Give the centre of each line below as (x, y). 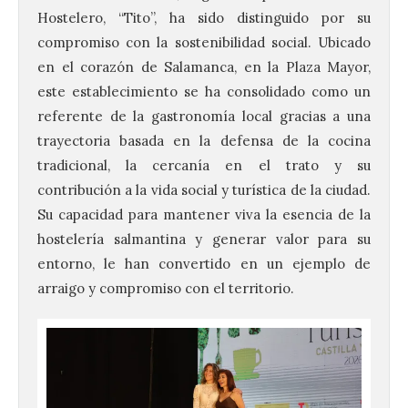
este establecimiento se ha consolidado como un (204, 91)
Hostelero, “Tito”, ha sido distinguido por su (204, 17)
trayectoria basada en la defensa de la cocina (204, 140)
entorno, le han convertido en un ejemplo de (204, 263)
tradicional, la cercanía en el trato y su (204, 165)
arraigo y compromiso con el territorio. (166, 288)
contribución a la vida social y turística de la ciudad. (204, 189)
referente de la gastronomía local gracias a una (204, 116)
